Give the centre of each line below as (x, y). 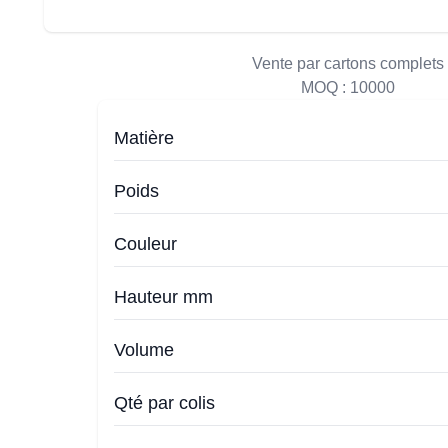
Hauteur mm (163, 297)
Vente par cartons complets (348, 63)
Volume (144, 350)
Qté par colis (164, 403)
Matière (144, 138)
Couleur (145, 244)
